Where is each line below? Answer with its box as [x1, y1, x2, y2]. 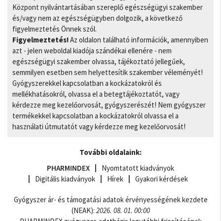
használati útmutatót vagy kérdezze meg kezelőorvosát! [12, 122, 185, 131]
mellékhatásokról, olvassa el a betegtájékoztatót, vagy [12, 89, 180, 99]
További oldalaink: [79, 147, 142, 157]
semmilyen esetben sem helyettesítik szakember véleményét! [12, 68, 203, 77]
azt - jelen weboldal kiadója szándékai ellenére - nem [12, 46, 172, 55]
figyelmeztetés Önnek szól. [12, 24, 97, 34]
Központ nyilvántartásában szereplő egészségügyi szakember [12, 2, 203, 12]
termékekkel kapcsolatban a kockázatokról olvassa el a [12, 111, 179, 120]
